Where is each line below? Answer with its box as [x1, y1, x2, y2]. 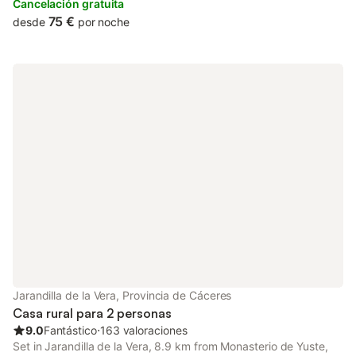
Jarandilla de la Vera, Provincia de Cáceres [13, 288, 232, 302]
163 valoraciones [99, 323, 188, 337]
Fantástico [43, 323, 97, 337]
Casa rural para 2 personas [13, 305, 172, 321]
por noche [77, 15, 130, 29]
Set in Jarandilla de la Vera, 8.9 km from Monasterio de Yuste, [13, 339, 328, 353]
